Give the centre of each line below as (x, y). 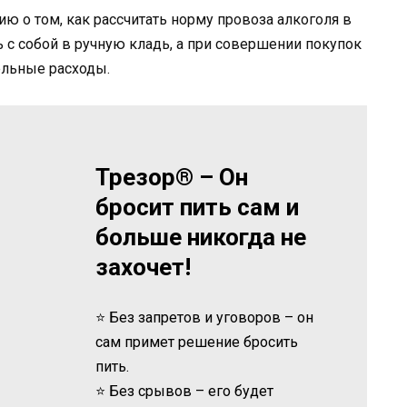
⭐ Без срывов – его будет (185, 391)
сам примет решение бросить (197, 342)
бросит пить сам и (198, 207)
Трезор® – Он (172, 177)
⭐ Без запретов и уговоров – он (205, 317)
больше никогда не (201, 237)
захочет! (144, 267)
